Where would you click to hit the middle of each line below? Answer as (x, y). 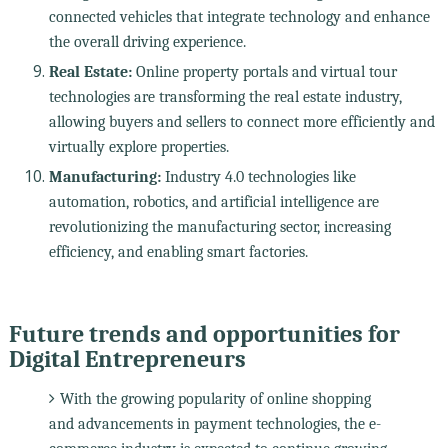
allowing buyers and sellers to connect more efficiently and (241, 121)
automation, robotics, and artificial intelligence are (213, 201)
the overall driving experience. (147, 41)
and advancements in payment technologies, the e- (214, 423)
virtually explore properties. (138, 146)
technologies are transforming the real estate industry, (225, 96)
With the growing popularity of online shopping (215, 398)
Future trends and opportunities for (204, 333)
